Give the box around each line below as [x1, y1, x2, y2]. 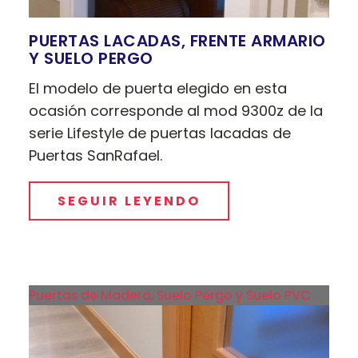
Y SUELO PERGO [29, 46, 153, 70]
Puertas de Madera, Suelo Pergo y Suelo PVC [29, 285, 312, 304]
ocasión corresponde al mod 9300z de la [29, 100, 324, 121]
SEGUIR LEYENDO [58, 191, 201, 210]
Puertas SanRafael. [29, 145, 163, 165]
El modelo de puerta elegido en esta [29, 78, 288, 98]
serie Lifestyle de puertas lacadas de [29, 122, 292, 143]
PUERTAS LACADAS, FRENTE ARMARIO [29, 29, 326, 52]
